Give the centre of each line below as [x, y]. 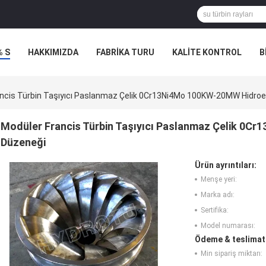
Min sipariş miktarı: [232, 254]
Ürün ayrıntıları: [226, 165]
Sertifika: [215, 210]
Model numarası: [228, 226]
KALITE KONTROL [207, 52]
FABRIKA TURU [125, 52]
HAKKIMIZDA [53, 52]
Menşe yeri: [219, 180]
